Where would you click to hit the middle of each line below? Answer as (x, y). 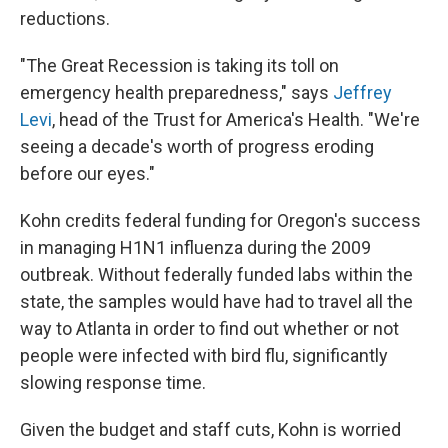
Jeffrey (362, 92)
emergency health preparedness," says (176, 92)
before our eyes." (87, 173)
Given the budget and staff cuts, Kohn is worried (210, 429)
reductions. (65, 18)
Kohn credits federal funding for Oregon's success (220, 220)
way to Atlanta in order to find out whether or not (209, 328)
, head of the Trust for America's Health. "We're (236, 119)
